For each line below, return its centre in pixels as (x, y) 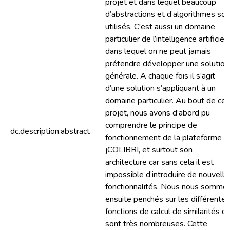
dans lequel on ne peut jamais (158, 51)
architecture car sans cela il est (159, 162)
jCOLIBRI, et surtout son (149, 150)
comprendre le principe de (151, 125)
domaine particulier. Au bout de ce (166, 101)
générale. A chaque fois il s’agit (160, 76)
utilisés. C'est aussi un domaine (160, 27)
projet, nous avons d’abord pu (158, 113)
